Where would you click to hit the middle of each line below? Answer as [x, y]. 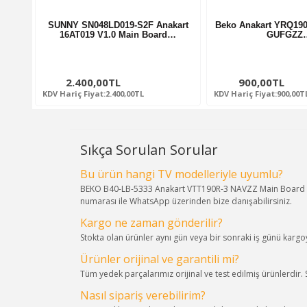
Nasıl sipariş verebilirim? [143, 295]
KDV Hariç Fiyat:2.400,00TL [93, 93]
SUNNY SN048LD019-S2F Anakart [118, 25]
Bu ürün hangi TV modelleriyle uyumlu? [182, 174]
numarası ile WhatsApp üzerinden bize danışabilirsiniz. [186, 201]
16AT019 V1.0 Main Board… [118, 34]
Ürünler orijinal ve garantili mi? [160, 259]
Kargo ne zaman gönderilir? [151, 222]
